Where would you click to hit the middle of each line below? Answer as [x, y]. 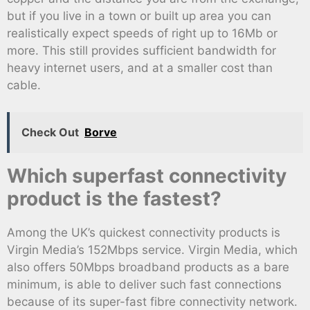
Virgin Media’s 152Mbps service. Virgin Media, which [152, 249]
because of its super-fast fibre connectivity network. [152, 301]
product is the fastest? [114, 198]
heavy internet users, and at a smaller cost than [140, 68]
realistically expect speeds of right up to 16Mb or [142, 34]
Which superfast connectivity [147, 175]
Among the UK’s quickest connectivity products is [144, 232]
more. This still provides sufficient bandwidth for [142, 51]
